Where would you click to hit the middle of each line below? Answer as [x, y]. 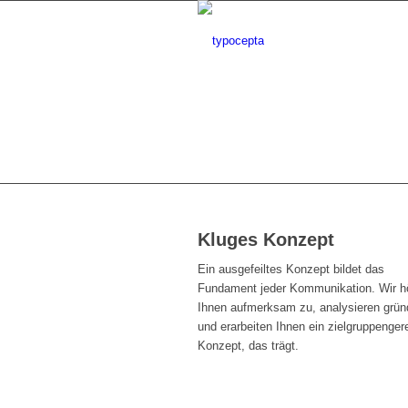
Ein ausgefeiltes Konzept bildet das [291, 270]
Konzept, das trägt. [248, 346]
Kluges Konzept [266, 240]
